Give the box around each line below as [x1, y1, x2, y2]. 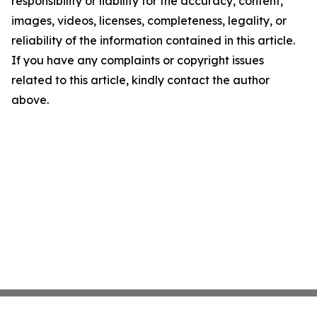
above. [11, 93, 49, 107]
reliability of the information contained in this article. [11, 33, 295, 47]
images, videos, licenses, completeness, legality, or [11, 13, 287, 28]
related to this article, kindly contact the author [11, 73, 270, 87]
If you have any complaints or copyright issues [11, 53, 264, 67]
